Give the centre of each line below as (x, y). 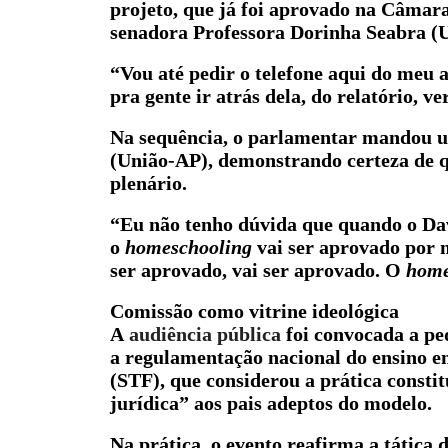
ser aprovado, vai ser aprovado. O (257, 270)
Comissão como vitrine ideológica (254, 311)
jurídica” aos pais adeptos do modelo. (270, 403)
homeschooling (188, 247)
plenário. (148, 183)
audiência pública (204, 334)
